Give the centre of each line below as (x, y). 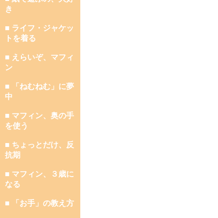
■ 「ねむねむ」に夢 (39, 86)
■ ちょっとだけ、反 (39, 145)
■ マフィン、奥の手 (39, 116)
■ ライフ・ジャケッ (39, 28)
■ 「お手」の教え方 (39, 203)
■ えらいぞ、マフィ (39, 57)
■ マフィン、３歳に (39, 174)
